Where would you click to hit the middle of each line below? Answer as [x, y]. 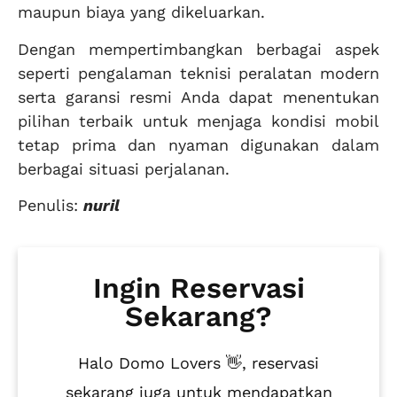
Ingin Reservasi [198, 288]
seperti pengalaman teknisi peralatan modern [198, 73]
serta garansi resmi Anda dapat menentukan [198, 97]
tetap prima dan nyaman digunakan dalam [198, 144]
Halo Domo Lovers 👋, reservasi [198, 363]
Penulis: [51, 205]
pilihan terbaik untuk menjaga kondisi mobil [198, 121]
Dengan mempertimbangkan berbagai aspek [198, 49]
